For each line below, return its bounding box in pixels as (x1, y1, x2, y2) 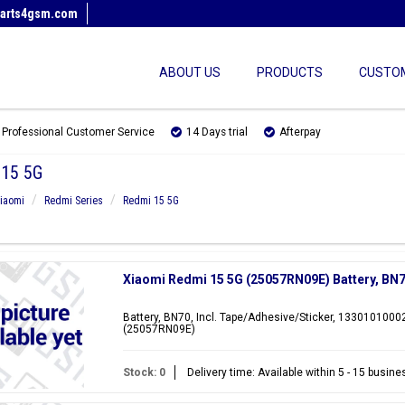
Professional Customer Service (2, 126, 155, 138)
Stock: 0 (122, 366, 165, 379)
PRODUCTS (257, 65, 323, 80)
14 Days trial (186, 126, 248, 138)
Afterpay (279, 126, 321, 138)
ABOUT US (159, 65, 221, 80)
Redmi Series (43, 194, 103, 207)
